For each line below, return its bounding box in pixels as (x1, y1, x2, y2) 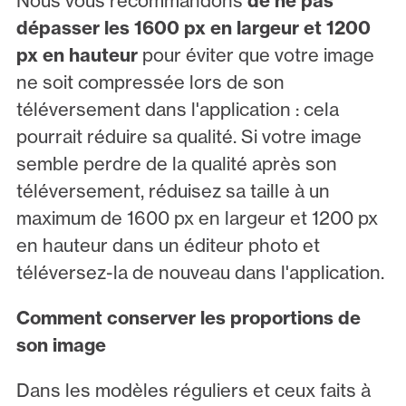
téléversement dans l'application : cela (15, 97, 339, 121)
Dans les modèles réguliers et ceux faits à (15, 378, 371, 401)
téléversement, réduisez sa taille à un (15, 179, 330, 202)
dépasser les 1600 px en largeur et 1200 (15, 15, 371, 39)
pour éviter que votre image (141, 43, 374, 66)
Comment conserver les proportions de (15, 305, 361, 329)
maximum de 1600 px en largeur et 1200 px (15, 206, 378, 229)
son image (15, 333, 106, 356)
